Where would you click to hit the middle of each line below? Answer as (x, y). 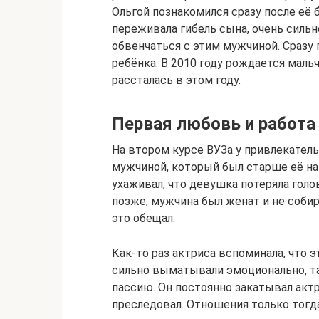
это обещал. (143, 219)
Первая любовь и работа (214, 124)
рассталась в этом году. (176, 80)
